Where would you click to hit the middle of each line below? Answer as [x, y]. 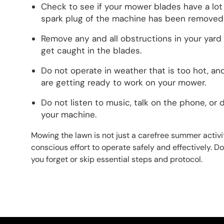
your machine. [69, 114]
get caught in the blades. [91, 50]
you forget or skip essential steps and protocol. [117, 159]
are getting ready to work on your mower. [123, 82]
